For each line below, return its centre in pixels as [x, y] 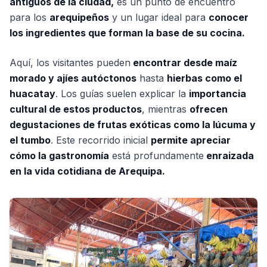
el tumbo [30, 140]
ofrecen [209, 109]
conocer [229, 18]
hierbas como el [204, 78]
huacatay [32, 94]
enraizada [229, 156]
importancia [218, 94]
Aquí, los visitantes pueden [70, 63]
